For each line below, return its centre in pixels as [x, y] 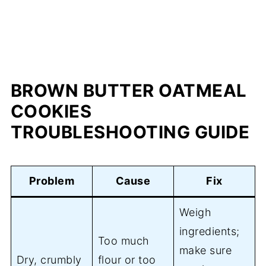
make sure [205, 251]
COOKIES [51, 112]
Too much [123, 241]
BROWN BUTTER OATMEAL [129, 91]
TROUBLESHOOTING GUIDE [130, 132]
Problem [52, 181]
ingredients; [209, 232]
